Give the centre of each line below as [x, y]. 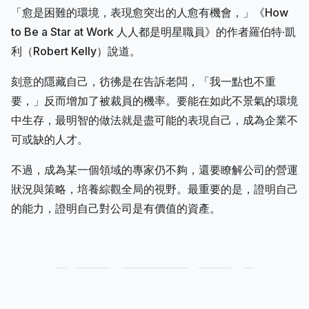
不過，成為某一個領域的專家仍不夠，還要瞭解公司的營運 [154, 169]
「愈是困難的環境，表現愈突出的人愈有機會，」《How [150, 12]
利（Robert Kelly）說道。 [76, 51]
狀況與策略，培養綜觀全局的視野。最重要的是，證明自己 [154, 189]
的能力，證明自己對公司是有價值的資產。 [116, 208]
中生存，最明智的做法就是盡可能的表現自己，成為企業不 [154, 120]
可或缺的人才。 [50, 139]
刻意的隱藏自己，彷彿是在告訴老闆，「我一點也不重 [143, 81]
